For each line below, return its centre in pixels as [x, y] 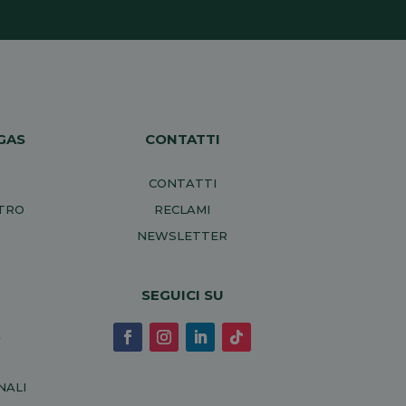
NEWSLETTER [183, 236]
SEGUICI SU [182, 295]
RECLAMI [183, 210]
